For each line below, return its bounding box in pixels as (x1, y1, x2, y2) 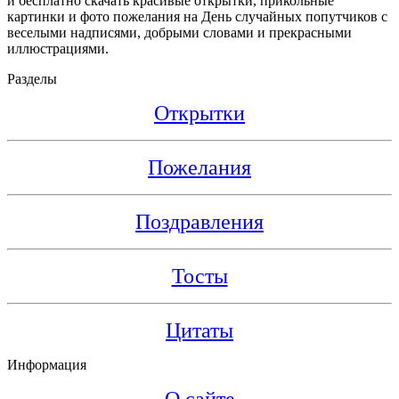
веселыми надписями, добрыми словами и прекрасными (7, 24, 352, 40)
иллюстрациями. (7, 40, 109, 56)
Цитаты (166, 318, 233, 342)
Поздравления (135, 209, 264, 233)
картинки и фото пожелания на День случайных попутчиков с (7, 8, 387, 24)
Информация (7, 356, 86, 372)
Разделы (7, 70, 57, 86)
